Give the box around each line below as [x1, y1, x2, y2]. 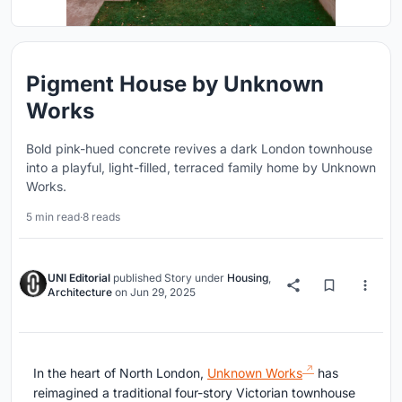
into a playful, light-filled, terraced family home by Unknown [26, 160, 376, 175]
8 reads [83, 210, 120, 223]
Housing [227, 271, 268, 284]
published [110, 271, 164, 284]
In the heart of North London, [33, 364, 207, 380]
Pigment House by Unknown [26, 71, 324, 97]
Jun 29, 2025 [130, 285, 196, 299]
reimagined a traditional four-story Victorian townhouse [33, 384, 355, 400]
